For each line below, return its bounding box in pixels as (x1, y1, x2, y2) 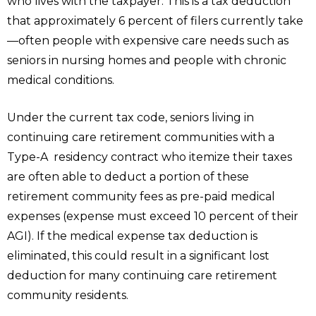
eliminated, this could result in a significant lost (7, 249, 269, 262)
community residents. (7, 288, 128, 302)
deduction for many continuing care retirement (7, 269, 277, 282)
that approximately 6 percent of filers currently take (7, 14, 303, 28)
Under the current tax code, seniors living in (7, 111, 254, 124)
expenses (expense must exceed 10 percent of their (7, 209, 298, 223)
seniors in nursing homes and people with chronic (7, 54, 286, 67)
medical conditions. (7, 73, 114, 87)
